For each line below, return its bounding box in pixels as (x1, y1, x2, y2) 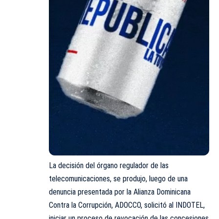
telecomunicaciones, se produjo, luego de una (49, 174, 188, 184)
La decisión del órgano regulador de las (49, 161, 169, 171)
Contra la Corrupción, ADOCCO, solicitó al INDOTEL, (49, 200, 205, 210)
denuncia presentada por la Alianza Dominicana (49, 187, 191, 197)
